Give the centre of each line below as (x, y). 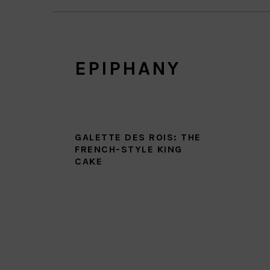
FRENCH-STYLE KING (129, 149)
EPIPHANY (127, 68)
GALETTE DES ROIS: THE (138, 137)
